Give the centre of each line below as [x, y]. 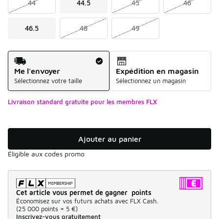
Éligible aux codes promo [46, 153]
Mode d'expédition [40, 55]
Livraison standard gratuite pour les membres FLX [82, 101]
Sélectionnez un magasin [151, 80]
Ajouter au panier [109, 139]
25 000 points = [41, 208]
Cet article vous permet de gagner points [84, 192]
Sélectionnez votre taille [48, 80]
